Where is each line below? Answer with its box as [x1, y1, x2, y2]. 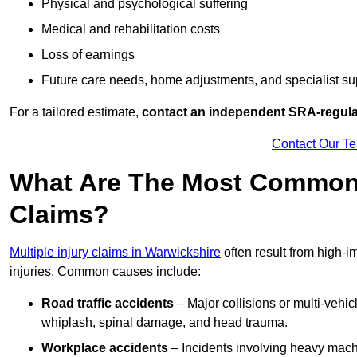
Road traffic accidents [41, 296, 174, 311]
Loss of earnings [41, 48, 135, 62]
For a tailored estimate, [10, 105, 142, 120]
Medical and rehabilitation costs [41, 22, 220, 37]
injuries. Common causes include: [10, 265, 201, 279]
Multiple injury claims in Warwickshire [10, 245, 221, 260]
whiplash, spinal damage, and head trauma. [41, 316, 288, 330]
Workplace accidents [41, 341, 168, 355]
